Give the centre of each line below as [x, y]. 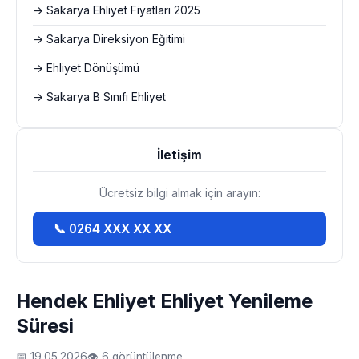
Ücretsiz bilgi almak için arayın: [179, 193]
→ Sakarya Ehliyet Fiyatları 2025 [117, 10]
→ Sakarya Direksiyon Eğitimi [109, 39]
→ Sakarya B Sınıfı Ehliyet [99, 97]
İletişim [179, 155]
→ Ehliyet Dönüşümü [86, 68]
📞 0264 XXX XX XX [113, 229]
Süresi [45, 326]
